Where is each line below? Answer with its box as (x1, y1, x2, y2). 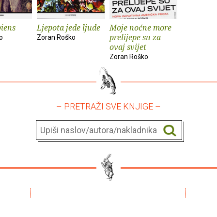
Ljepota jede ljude (37, 22, 100, 33)
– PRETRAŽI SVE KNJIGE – (56, 101, 161, 111)
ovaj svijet (109, 41, 146, 52)
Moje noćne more (109, 22, 171, 33)
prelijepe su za (109, 31, 161, 43)
